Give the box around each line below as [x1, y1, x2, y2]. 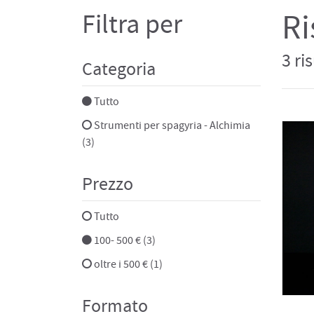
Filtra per [82, 6, 182, 42]
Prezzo [82, 172, 133, 196]
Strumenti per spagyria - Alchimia [92, 118, 250, 132]
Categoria [82, 57, 156, 81]
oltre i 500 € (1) [92, 257, 163, 271]
